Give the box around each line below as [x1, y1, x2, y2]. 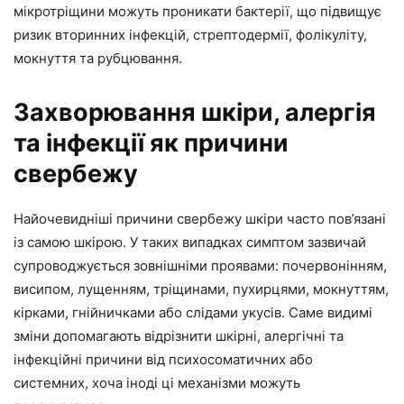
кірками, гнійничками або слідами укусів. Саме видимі [14, 304, 372, 321]
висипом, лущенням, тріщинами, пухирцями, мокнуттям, [14, 280, 389, 298]
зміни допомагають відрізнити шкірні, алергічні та [14, 327, 344, 344]
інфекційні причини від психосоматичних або [14, 351, 313, 368]
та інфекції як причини [14, 128, 289, 158]
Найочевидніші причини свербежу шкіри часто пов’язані [14, 210, 386, 227]
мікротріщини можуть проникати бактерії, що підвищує [14, 3, 381, 20]
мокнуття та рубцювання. [14, 50, 182, 67]
